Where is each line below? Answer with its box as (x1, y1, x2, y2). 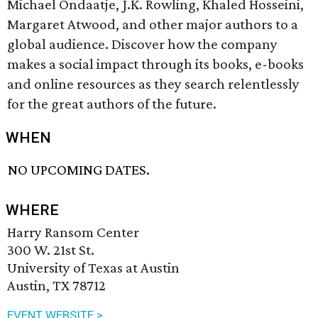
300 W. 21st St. (7, 241, 94, 259)
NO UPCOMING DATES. (8, 161, 150, 179)
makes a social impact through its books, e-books (7, 55, 304, 72)
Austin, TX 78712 (7, 277, 106, 295)
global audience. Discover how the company (7, 35, 278, 53)
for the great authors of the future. (7, 95, 216, 112)
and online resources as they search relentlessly (7, 75, 300, 92)
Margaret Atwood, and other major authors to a (7, 16, 298, 33)
